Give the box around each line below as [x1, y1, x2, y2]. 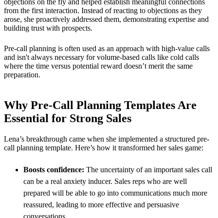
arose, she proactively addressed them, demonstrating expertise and [4, 15, 209, 24]
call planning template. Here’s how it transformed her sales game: [4, 144, 203, 152]
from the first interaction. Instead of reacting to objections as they [4, 6, 202, 15]
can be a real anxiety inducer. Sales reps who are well [23, 177, 187, 186]
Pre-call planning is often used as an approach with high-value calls [4, 44, 210, 53]
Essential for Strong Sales [4, 112, 131, 125]
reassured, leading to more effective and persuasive [23, 200, 179, 209]
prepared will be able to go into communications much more [23, 189, 207, 198]
